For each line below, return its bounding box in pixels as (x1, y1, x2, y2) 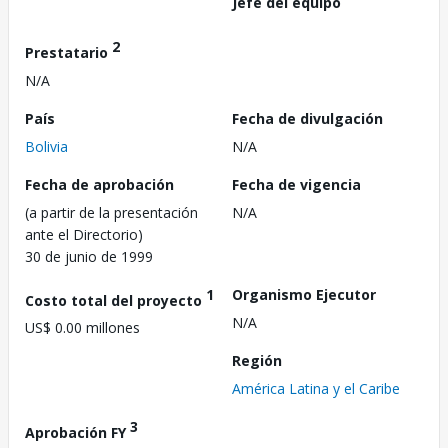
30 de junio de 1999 (25, 246, 153, 266)
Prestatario (25, 42, 112, 62)
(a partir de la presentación (25, 202, 198, 222)
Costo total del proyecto (25, 290, 206, 310)
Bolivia (25, 136, 68, 156)
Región (232, 350, 282, 370)
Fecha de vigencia (232, 174, 361, 194)
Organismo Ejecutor (232, 284, 376, 304)
